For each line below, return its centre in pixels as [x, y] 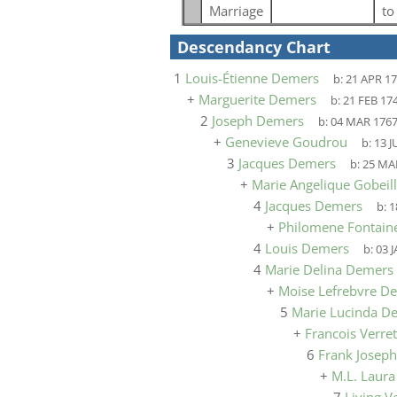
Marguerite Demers [257, 99]
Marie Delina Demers [329, 269]
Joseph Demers [258, 121]
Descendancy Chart [254, 47]
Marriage [236, 11]
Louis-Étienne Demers [252, 78]
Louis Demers [307, 248]
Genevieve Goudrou [286, 142]
